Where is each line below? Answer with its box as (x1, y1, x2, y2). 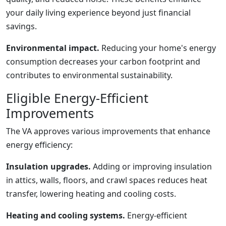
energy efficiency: (6, 139, 73, 150)
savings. (6, 21, 37, 32)
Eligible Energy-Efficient (6, 89, 148, 106)
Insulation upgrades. (6, 161, 91, 172)
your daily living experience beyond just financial (6, 7, 191, 18)
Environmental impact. (6, 42, 99, 53)
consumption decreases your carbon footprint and (6, 56, 200, 67)
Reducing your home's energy (99, 42, 216, 53)
